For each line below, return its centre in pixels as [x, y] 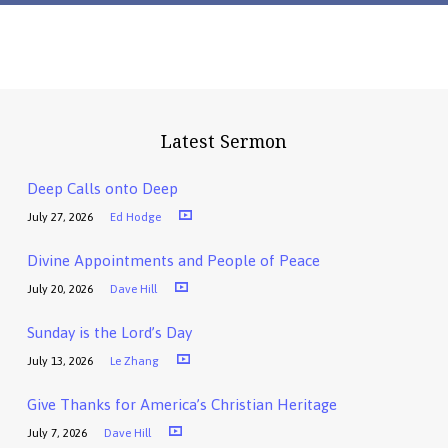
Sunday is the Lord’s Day [109, 333]
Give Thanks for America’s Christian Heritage [181, 404]
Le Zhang [135, 361]
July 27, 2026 [59, 217]
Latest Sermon [223, 141]
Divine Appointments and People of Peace [173, 261]
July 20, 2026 [59, 289]
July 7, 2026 [56, 433]
